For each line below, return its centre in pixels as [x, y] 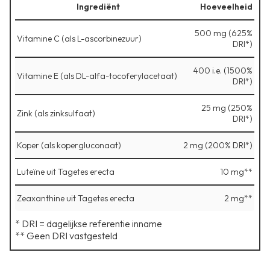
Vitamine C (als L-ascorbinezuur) [79, 38]
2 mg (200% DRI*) [218, 145]
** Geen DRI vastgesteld [66, 235]
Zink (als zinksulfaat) [56, 113]
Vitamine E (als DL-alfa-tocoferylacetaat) [97, 76]
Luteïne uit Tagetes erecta [66, 171]
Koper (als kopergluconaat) [69, 145]
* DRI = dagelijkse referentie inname [89, 223]
